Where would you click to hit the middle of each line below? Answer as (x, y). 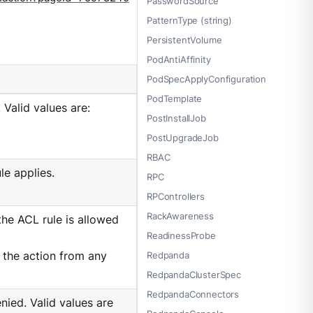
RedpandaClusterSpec (194, 275)
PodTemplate (175, 99)
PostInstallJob (176, 118)
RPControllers (176, 197)
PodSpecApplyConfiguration (206, 79)
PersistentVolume (184, 40)
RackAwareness (180, 216)
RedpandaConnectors (193, 294)
